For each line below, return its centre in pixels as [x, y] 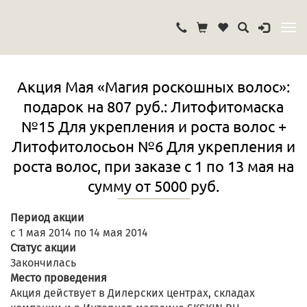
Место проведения [59, 278]
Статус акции [43, 248]
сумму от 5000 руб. [153, 186]
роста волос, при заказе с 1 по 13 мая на [153, 166]
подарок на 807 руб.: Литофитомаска [153, 106]
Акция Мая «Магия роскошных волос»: [153, 86]
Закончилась [43, 263]
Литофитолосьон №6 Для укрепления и [153, 146]
